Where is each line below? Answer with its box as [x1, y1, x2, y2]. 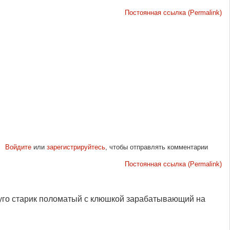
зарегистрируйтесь [46, 143, 105, 151]
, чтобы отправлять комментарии [105, 143, 208, 151]
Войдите [5, 143, 31, 151]
